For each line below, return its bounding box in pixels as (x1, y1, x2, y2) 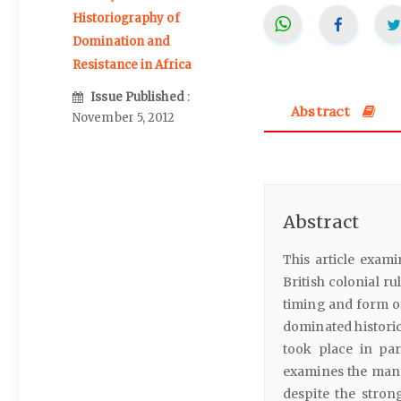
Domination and (73, 33, 171, 49)
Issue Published (90, 90, 187, 106)
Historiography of (73, 10, 180, 26)
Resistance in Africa (73, 56, 192, 73)
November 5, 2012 (73, 110, 175, 126)
